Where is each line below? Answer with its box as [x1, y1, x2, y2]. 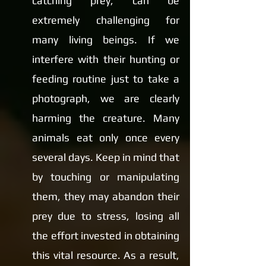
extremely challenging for [32, 14, 179, 26]
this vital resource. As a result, [32, 249, 179, 261]
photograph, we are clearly [32, 92, 179, 104]
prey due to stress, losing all [32, 210, 179, 222]
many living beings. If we [32, 33, 179, 46]
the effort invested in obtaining [32, 229, 179, 242]
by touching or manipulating [32, 170, 179, 183]
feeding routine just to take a [32, 72, 179, 85]
